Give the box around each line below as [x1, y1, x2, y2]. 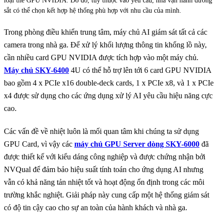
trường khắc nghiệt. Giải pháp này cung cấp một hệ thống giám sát [4, 191, 209, 199]
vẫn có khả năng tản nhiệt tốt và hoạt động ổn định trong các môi [4, 178, 204, 187]
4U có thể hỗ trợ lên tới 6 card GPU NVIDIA [69, 66, 211, 75]
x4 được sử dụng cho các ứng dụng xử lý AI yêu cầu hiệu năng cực [4, 91, 213, 100]
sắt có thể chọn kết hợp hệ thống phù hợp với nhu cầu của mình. [4, 7, 181, 15]
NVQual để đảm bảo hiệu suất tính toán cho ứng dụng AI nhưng [4, 165, 203, 174]
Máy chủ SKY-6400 [4, 66, 69, 75]
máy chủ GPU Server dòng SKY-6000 [74, 140, 199, 149]
